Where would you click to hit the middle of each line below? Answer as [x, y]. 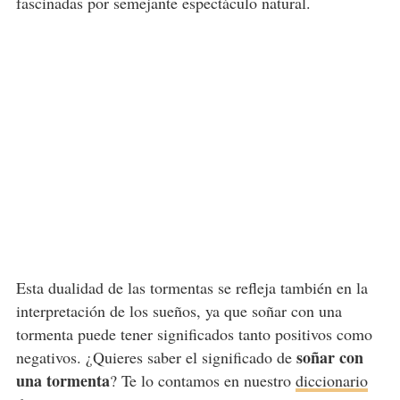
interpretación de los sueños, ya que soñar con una [179, 311]
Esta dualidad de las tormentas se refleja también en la [192, 288]
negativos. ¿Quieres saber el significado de [156, 358]
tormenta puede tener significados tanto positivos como [194, 334]
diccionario [331, 381]
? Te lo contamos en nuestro [202, 381]
